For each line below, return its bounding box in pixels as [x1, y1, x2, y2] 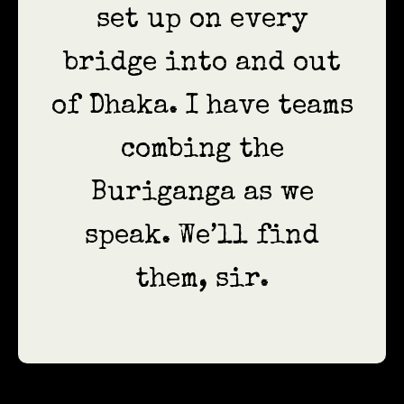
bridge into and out [63, 50, 341, 78]
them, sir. [135, 267, 269, 295]
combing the [120, 137, 284, 165]
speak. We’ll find [85, 224, 319, 252]
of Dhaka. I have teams [50, 94, 353, 122]
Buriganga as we [90, 180, 314, 208]
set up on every [96, 7, 308, 35]
